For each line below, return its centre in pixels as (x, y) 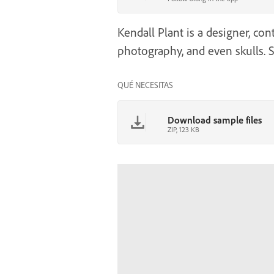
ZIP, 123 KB (183, 129)
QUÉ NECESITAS (145, 85)
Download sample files (215, 120)
